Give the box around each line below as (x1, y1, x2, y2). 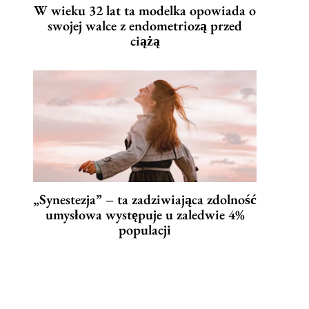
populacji (119, 221, 171, 239)
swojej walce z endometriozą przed (48, 17, 242, 35)
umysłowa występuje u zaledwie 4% (45, 206, 245, 224)
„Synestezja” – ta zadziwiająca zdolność (33, 190, 257, 209)
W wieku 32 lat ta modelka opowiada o (34, 1, 256, 20)
